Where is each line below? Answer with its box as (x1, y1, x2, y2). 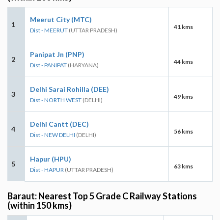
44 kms (174, 57, 193, 65)
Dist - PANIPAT (30, 61, 67, 69)
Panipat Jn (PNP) (30, 50, 84, 58)
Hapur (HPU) (30, 154, 71, 163)
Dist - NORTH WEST (30, 96, 82, 104)
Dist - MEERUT (30, 26, 68, 34)
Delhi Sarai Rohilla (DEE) (30, 84, 109, 93)
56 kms (174, 127, 193, 135)
